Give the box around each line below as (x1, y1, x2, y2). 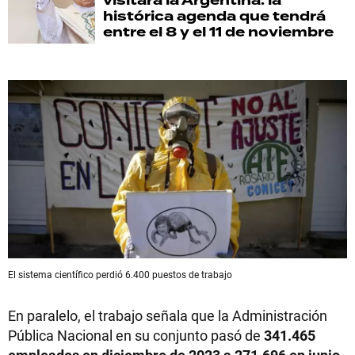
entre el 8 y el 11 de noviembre (103, 22, 334, 42)
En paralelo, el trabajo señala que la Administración (8, 306, 327, 325)
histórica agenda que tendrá (103, 6, 326, 26)
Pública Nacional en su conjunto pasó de (8, 326, 264, 345)
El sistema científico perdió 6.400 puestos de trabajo (8, 267, 232, 281)
